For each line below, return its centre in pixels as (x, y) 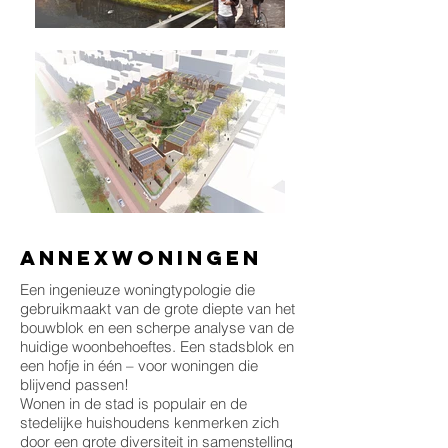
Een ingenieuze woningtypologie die (137, 289)
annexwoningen (141, 257)
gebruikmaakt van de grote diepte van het (157, 308)
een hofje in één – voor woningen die (139, 365)
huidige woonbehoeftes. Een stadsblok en (157, 346)
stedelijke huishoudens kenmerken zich (149, 422)
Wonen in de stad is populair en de (133, 403)
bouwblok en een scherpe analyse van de (157, 327)
